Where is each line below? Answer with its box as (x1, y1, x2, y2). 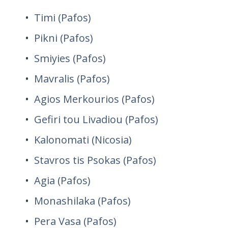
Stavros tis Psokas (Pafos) (34, 153, 156, 167)
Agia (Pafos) (34, 174, 91, 187)
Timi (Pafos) (34, 11, 91, 24)
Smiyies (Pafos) (34, 51, 106, 65)
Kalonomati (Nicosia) (34, 133, 132, 147)
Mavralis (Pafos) (34, 72, 110, 85)
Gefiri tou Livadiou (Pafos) (34, 112, 158, 126)
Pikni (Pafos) (34, 31, 93, 45)
